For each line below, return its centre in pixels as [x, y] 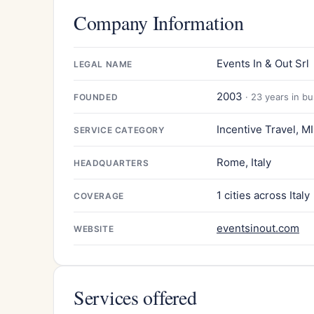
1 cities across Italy [263, 195]
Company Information [159, 22]
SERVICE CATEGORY [119, 130]
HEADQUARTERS [111, 163]
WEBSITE [94, 228]
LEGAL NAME [103, 64]
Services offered [135, 297]
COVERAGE [99, 196]
